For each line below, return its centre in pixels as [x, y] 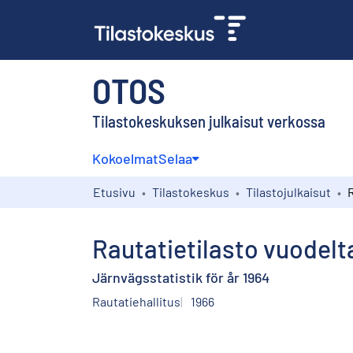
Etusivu [114, 191]
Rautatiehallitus [136, 301]
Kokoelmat [125, 158]
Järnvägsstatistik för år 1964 [181, 277]
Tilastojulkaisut [288, 191]
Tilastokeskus [191, 191]
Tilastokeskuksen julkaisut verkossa [209, 121]
